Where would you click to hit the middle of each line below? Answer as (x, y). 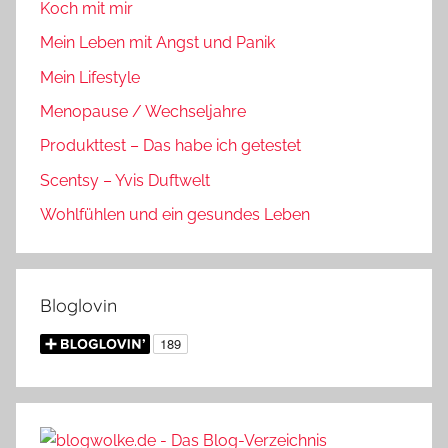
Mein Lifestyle (90, 77)
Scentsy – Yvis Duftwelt (125, 180)
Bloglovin (78, 306)
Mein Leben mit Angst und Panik (157, 43)
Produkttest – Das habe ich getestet (170, 146)
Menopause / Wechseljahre (143, 111)
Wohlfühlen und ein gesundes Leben (175, 215)
